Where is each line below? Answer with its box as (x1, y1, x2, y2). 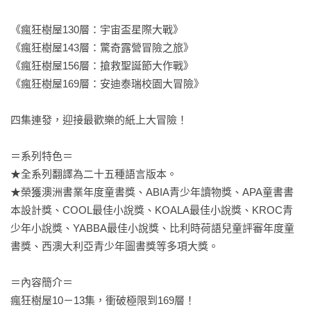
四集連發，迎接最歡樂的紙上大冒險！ (10, 114, 187, 126)
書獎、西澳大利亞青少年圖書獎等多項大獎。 (10, 240, 219, 252)
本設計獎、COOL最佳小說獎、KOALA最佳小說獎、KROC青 (10, 204, 293, 216)
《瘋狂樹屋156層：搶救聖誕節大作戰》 (10, 60, 194, 72)
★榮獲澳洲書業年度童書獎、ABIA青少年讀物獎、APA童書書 (10, 186, 294, 198)
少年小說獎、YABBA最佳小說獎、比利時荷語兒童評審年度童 (10, 222, 294, 234)
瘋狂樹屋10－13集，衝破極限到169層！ (10, 294, 195, 306)
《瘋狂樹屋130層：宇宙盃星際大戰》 (10, 24, 183, 35)
